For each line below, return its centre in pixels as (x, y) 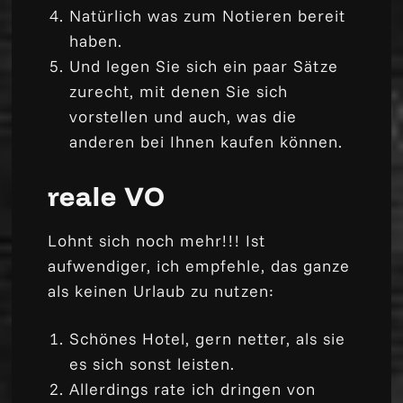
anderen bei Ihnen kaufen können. (206, 141)
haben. (96, 40)
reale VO (107, 196)
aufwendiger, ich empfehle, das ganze (199, 265)
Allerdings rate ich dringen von (193, 389)
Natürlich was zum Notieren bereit (208, 15)
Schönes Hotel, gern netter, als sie (208, 338)
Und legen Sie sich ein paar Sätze (204, 66)
